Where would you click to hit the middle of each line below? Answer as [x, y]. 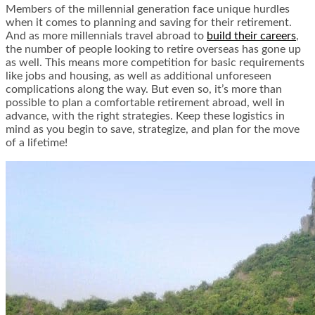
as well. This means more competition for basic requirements [155, 63]
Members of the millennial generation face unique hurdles [148, 9]
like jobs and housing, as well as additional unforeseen [139, 76]
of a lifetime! [37, 143]
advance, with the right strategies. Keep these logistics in [145, 116]
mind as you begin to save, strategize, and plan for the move [153, 130]
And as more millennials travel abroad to [106, 36]
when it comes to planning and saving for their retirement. [149, 23]
